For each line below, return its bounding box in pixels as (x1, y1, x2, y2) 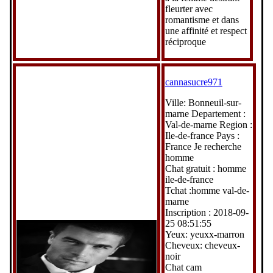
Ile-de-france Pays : (165, 130, 239, 141)
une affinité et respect (165, 25, 247, 36)
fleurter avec (165, 3, 213, 14)
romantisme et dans (165, 14, 239, 25)
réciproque (165, 36, 206, 47)
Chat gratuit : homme (165, 163, 246, 174)
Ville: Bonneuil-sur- (165, 97, 241, 108)
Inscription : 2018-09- (165, 207, 249, 218)
